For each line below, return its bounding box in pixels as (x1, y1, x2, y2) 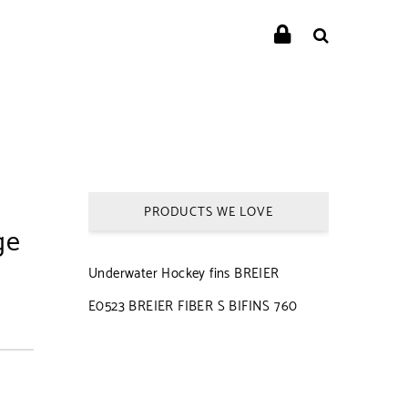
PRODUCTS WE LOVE (144, 201, 273, 223)
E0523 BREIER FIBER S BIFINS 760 (88, 294, 298, 318)
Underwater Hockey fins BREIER (88, 261, 280, 285)
